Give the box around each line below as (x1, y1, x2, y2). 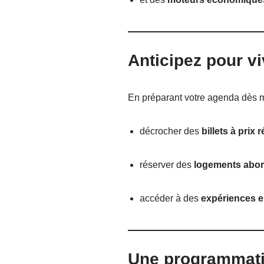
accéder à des (139, 193, 201, 204)
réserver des (139, 160, 194, 170)
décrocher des (139, 126, 202, 137)
